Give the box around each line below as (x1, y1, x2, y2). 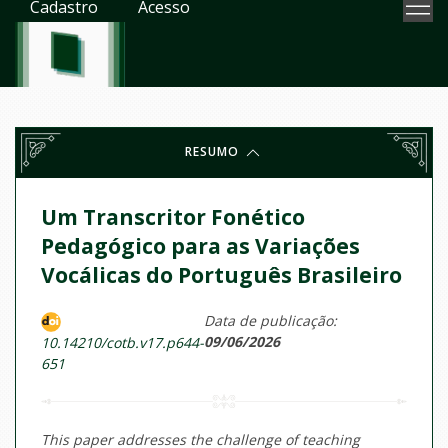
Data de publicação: (204, 311, 337, 330)
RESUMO (185, 143, 243, 161)
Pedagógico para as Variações (41, 232, 360, 260)
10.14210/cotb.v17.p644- (41, 333, 204, 353)
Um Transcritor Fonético (41, 203, 305, 231)
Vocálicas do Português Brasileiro (41, 261, 402, 289)
